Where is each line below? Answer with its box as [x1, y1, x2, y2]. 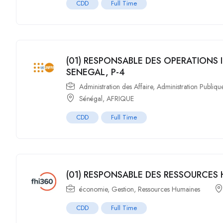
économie [79, 184, 108, 194]
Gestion [111, 184, 134, 194]
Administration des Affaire [79, 82, 153, 92]
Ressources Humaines [138, 184, 201, 194]
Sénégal [79, 94, 103, 104]
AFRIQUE [107, 94, 134, 104]
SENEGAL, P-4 [66, 66, 125, 79]
